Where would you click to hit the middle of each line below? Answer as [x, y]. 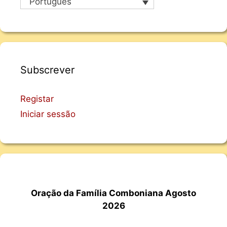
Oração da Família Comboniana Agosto [113, 193]
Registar [37, 99]
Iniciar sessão [48, 114]
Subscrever [47, 70]
